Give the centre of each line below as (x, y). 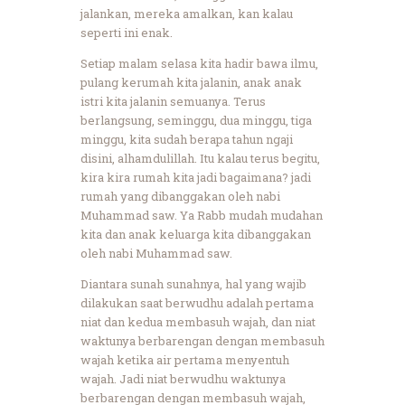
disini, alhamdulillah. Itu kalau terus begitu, (200, 158)
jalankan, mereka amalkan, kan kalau (187, 13)
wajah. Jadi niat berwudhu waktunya (183, 378)
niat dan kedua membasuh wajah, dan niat (198, 321)
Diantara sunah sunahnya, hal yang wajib (193, 283)
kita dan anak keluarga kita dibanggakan (196, 234)
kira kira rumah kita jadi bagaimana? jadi (196, 177)
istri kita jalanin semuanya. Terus (173, 101)
